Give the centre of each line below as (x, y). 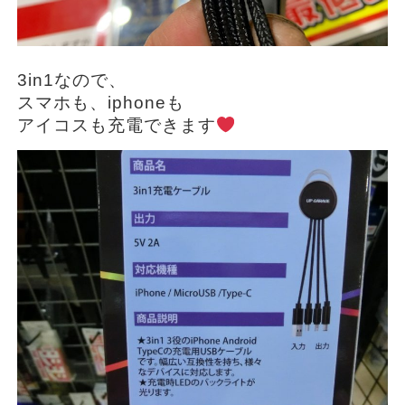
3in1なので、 (71, 80)
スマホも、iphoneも (100, 102)
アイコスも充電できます (116, 125)
